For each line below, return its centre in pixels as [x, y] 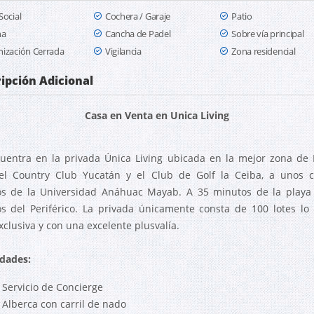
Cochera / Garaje [138, 16]
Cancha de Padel [138, 34]
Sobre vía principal [268, 34]
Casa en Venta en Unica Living [157, 115]
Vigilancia [123, 51]
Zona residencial [264, 51]
